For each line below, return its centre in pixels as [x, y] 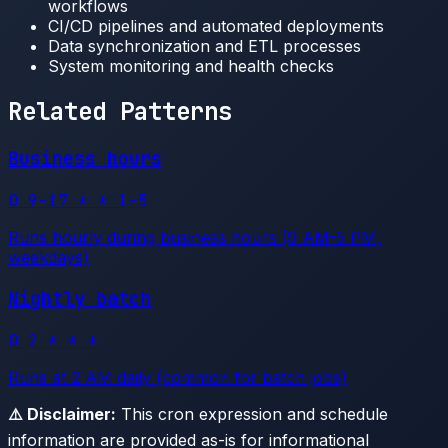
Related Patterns [120, 111]
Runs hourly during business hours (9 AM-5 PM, [194, 237]
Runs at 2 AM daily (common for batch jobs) [177, 376]
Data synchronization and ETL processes [204, 45]
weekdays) [48, 257]
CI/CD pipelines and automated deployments [216, 25]
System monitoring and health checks [191, 65]
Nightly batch [79, 298]
